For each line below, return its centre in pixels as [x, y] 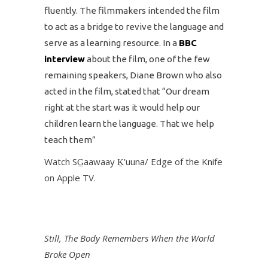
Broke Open [67, 254]
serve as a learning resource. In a [112, 43]
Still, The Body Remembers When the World [130, 238]
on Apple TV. [70, 178]
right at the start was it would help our [122, 107]
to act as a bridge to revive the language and [134, 27]
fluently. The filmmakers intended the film [132, 10]
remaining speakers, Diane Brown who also [133, 75]
